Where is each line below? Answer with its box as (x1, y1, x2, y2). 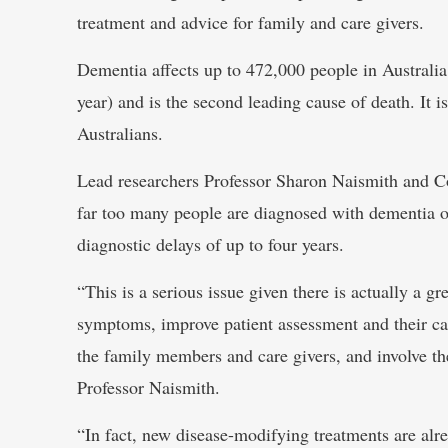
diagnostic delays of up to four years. (77, 231, 344, 256)
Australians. (77, 120, 163, 145)
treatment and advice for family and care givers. (77, 9, 424, 34)
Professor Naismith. (77, 374, 220, 399)
